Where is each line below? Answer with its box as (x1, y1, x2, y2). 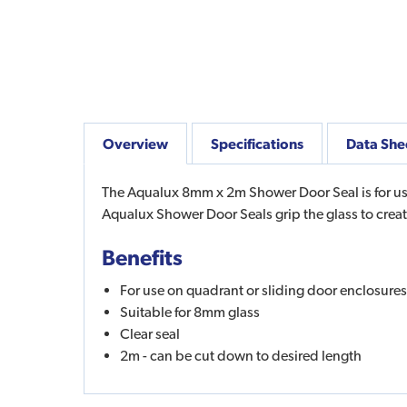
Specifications (211, 134, 303, 152)
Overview (103, 134, 168, 152)
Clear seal (120, 324, 180, 342)
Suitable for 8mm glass (120, 303, 260, 321)
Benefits (102, 243, 183, 270)
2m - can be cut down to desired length (120, 346, 362, 364)
